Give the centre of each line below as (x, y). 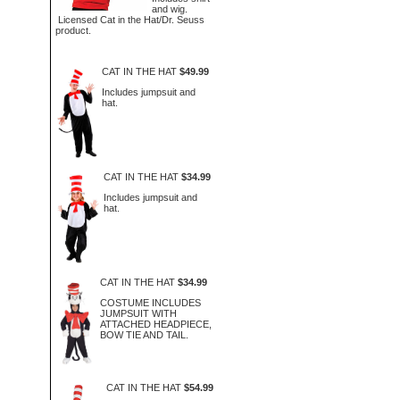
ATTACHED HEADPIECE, (156, 324)
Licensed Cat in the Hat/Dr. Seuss (130, 19)
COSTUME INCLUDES (151, 302)
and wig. (169, 8)
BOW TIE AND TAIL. (145, 334)
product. (73, 30)
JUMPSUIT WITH (139, 313)
